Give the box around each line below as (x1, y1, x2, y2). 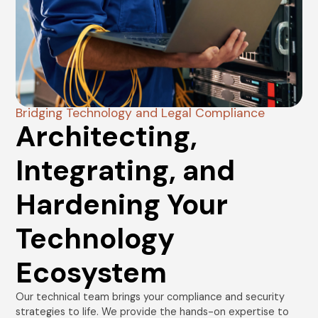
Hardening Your (16, 185, 229, 223)
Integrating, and (16, 151, 236, 189)
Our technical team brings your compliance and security (16, 290, 285, 303)
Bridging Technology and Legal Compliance (16, 104, 265, 121)
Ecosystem (16, 253, 168, 291)
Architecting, (16, 117, 198, 155)
